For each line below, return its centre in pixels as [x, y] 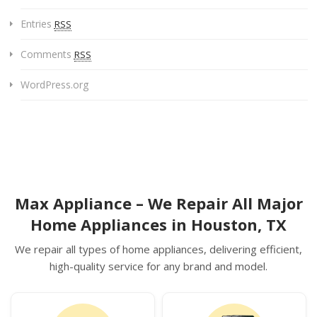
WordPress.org [54, 85]
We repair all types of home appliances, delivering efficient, [158, 249]
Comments [47, 54]
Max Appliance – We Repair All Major [158, 203]
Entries [37, 24]
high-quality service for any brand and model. [158, 266]
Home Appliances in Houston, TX [158, 225]
